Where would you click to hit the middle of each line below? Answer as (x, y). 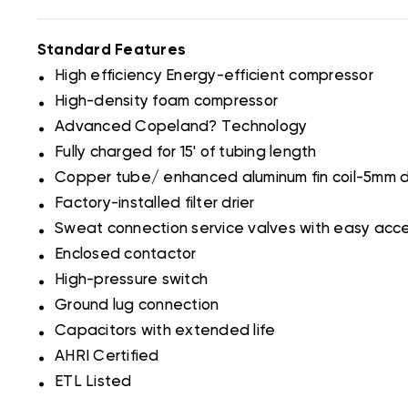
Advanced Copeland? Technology (179, 127)
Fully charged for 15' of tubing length (184, 153)
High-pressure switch (129, 280)
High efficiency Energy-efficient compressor (212, 76)
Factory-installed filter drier (153, 204)
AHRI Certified (105, 357)
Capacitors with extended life (163, 331)
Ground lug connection (135, 306)
